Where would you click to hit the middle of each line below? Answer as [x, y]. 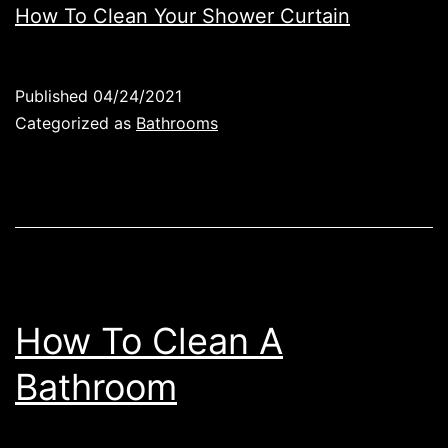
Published [54, 95]
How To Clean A [149, 340]
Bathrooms [177, 122]
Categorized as [75, 122]
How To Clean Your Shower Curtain [182, 15]
